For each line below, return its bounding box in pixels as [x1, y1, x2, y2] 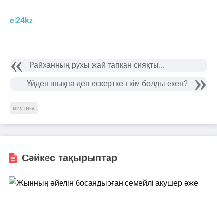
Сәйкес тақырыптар [21, 152, 117, 163]
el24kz [10, 16, 33, 25]
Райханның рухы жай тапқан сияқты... [29, 61, 165, 69]
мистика [13, 105, 35, 111]
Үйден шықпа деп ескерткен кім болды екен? [27, 79, 188, 88]
